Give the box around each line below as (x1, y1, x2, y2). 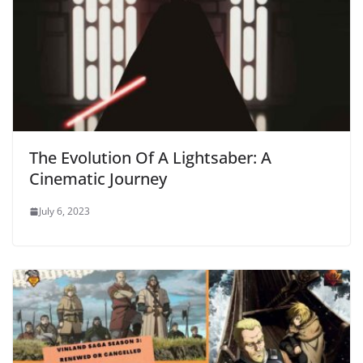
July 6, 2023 (39, 204, 90, 219)
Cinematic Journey (29, 168, 167, 190)
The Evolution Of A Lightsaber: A (29, 147, 271, 169)
